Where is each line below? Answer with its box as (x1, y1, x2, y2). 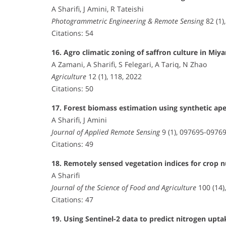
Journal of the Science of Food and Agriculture (51, 182, 196, 192)
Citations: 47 (51, 194, 93, 204)
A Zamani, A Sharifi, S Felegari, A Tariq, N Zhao (51, 59, 207, 69)
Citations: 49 (51, 139, 93, 149)
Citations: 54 (51, 28, 93, 38)
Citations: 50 (51, 83, 93, 93)
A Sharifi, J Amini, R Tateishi (51, 4, 144, 14)
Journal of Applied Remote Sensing (51, 127, 160, 137)
